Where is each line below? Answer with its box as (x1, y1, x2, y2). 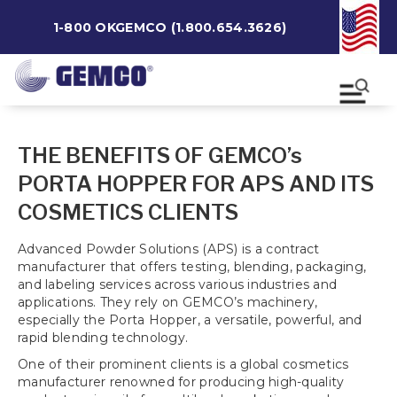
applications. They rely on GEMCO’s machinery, (18, 294, 318, 310)
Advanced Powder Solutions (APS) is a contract (18, 241, 320, 257)
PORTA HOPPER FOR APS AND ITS (18, 171, 374, 197)
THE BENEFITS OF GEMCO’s (18, 143, 302, 168)
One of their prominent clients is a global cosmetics (18, 356, 349, 372)
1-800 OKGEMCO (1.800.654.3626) (52, 19, 287, 35)
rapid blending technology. (18, 330, 189, 346)
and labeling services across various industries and (18, 276, 338, 292)
